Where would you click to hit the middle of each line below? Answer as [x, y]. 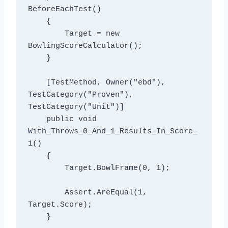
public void [37, 120]
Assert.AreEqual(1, [46, 193]
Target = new [46, 34]
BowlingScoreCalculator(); [85, 46]
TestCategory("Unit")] [76, 107]
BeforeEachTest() [64, 10]
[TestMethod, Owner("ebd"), [37, 83]
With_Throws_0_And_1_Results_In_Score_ [112, 132]
